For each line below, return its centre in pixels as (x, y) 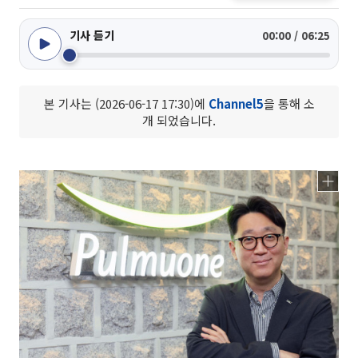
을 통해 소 (289, 103)
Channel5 (236, 103)
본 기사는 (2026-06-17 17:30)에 (126, 103)
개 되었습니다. (179, 120)
